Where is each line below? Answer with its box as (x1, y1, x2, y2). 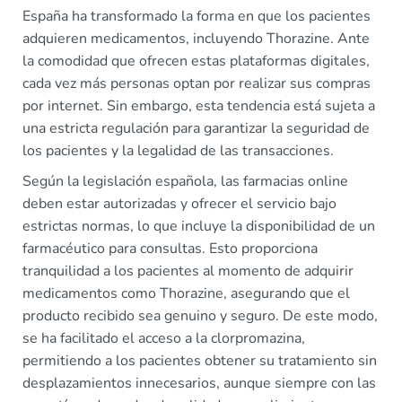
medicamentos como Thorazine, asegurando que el (22, 284, 350, 304)
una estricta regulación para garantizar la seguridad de (22, 118, 370, 139)
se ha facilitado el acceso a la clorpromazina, (22, 328, 305, 349)
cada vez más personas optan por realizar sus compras (22, 74, 371, 94)
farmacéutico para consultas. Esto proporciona (22, 239, 318, 259)
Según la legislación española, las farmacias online (22, 171, 348, 192)
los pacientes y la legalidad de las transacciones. (22, 141, 334, 162)
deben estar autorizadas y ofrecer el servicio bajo (22, 194, 336, 214)
